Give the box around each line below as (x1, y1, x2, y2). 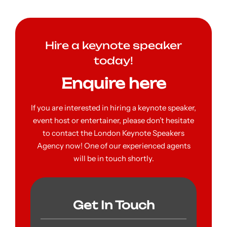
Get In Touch (72, 198, 155, 212)
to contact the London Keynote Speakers (43, 128, 184, 138)
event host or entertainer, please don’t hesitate (33, 116, 194, 125)
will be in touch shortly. (73, 154, 154, 163)
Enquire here (61, 74, 166, 92)
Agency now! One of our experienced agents (36, 141, 191, 150)
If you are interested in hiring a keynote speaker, (31, 103, 196, 112)
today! (94, 54, 133, 67)
